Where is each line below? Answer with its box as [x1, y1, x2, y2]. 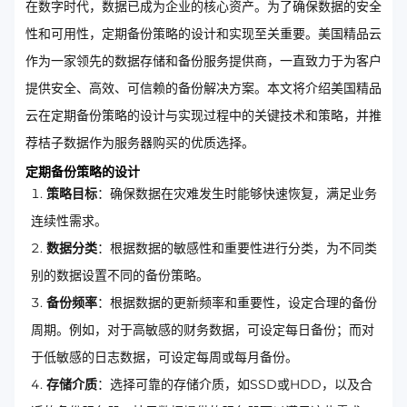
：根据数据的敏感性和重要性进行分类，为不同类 [97, 240, 377, 256]
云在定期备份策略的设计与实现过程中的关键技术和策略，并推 [25, 107, 382, 124]
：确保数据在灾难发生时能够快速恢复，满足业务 [97, 185, 377, 202]
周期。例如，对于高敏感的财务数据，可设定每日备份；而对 [31, 322, 374, 338]
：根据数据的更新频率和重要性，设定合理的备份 [97, 294, 377, 311]
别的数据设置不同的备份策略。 [31, 267, 209, 283]
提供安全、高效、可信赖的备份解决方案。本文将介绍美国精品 [25, 80, 382, 96]
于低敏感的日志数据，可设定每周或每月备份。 [31, 349, 298, 365]
